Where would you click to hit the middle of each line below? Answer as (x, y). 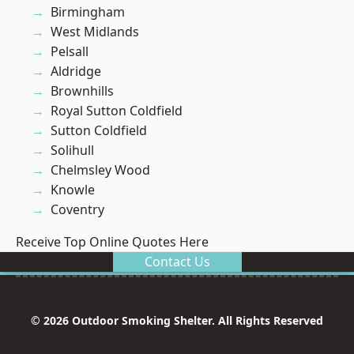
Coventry (77, 210)
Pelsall (70, 52)
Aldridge (76, 72)
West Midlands (95, 32)
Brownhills (82, 91)
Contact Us (177, 262)
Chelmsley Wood (100, 170)
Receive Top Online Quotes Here (112, 242)
